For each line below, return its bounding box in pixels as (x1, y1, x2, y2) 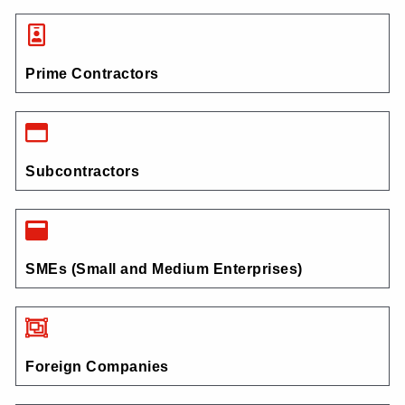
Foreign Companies (25, 359, 169, 375)
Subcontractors (25, 164, 140, 180)
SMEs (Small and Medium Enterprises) (25, 261, 303, 278)
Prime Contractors (25, 66, 159, 82)
